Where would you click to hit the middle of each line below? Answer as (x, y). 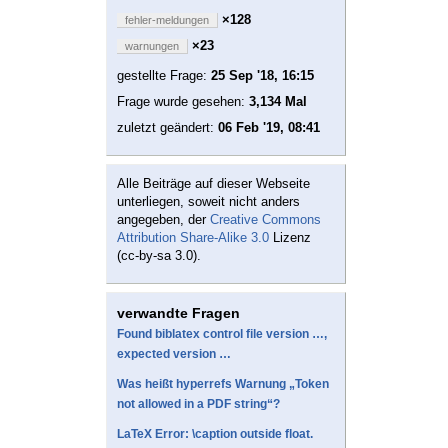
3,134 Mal (278, 102)
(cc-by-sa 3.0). (159, 256)
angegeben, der (163, 220)
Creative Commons (265, 220)
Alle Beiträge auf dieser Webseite (213, 184)
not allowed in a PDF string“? (198, 404)
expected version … (174, 354)
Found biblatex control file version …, (222, 334)
